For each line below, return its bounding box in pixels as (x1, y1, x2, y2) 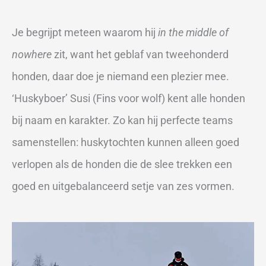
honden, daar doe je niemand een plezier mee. (12, 69, 229, 83)
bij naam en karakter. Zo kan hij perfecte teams (12, 113, 233, 126)
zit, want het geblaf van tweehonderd (52, 47, 229, 61)
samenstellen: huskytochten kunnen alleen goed (12, 135, 239, 148)
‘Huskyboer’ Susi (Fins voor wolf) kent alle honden (12, 91, 245, 104)
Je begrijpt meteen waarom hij (12, 26, 158, 39)
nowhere (12, 47, 52, 61)
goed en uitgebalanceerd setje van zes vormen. (12, 179, 235, 192)
